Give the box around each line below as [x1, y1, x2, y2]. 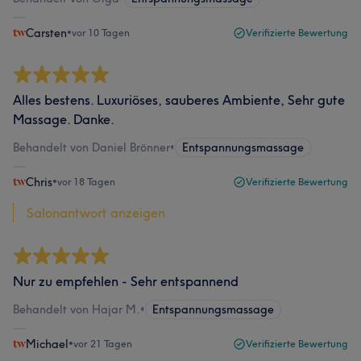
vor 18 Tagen [57, 176, 115, 188]
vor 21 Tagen [73, 338, 132, 350]
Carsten [26, 26, 67, 40]
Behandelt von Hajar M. [13, 302, 140, 317]
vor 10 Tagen [72, 27, 130, 39]
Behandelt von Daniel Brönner [13, 140, 170, 155]
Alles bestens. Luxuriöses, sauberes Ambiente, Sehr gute [13, 92, 345, 108]
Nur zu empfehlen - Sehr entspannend [13, 273, 239, 289]
